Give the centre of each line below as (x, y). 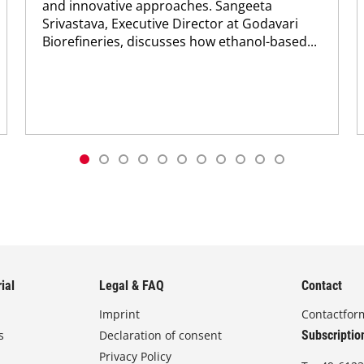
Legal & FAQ (132, 286)
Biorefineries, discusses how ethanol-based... (180, 41)
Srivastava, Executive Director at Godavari (171, 23)
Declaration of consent (161, 335)
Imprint (120, 314)
